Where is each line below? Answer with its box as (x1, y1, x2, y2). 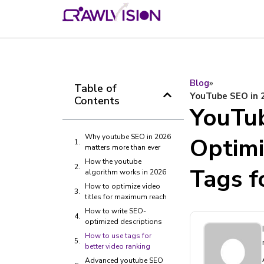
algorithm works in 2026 (84, 167, 166, 177)
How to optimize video (84, 181, 160, 191)
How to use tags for (84, 231, 151, 240)
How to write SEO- (84, 206, 146, 216)
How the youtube (84, 157, 141, 166)
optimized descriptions (84, 217, 162, 226)
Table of (74, 81, 116, 95)
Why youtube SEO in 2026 (84, 132, 171, 141)
